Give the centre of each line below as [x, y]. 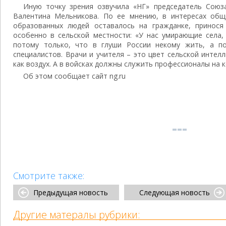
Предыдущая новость [71, 192]
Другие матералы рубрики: [77, 215]
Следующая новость [175, 192]
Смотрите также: [49, 176]
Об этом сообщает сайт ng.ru [74, 76]
